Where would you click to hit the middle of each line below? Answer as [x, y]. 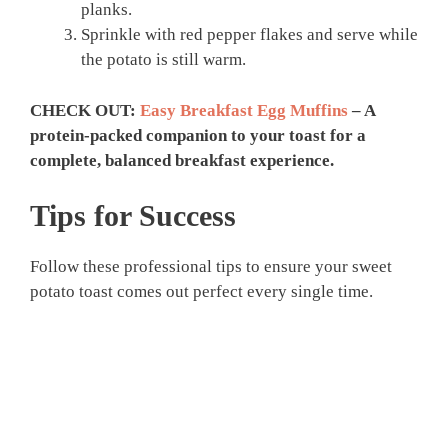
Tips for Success [133, 216]
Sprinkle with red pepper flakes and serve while [249, 35]
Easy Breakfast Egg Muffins [244, 110]
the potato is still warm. [163, 60]
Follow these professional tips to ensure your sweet [211, 267]
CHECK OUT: [85, 110]
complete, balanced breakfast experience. [182, 160]
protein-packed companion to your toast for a [198, 135]
